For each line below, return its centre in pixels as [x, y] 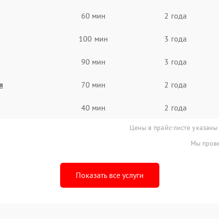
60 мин [93, 15]
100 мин [93, 38]
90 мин [93, 61]
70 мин [93, 84]
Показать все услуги [109, 175]
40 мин [93, 107]
